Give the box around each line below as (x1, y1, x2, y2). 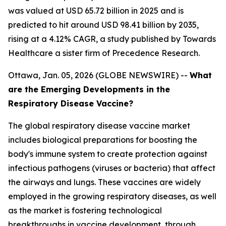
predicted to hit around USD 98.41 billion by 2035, (8, 20, 199, 30)
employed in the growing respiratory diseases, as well (8, 191, 216, 201)
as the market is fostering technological (8, 205, 162, 215)
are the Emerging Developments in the (8, 84, 170, 94)
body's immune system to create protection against (8, 149, 207, 159)
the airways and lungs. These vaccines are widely (8, 177, 201, 187)
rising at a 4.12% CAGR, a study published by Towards (8, 34, 216, 44)
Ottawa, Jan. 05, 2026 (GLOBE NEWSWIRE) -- (8, 70, 190, 80)
